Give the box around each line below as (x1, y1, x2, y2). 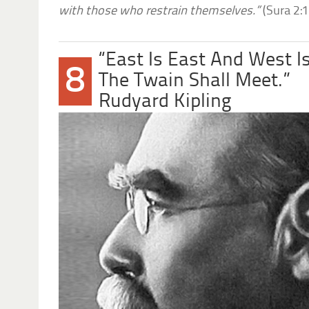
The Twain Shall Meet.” (98, 71, 290, 92)
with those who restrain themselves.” (59, 5, 263, 19)
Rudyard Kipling (98, 92, 232, 112)
